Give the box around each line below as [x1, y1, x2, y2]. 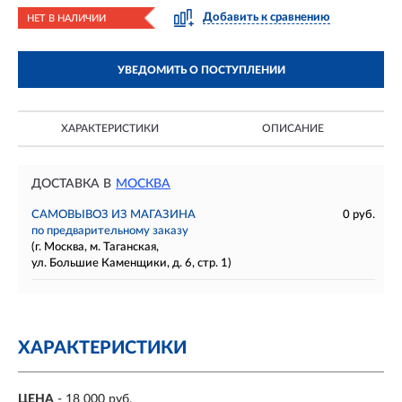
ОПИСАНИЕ [261, 123, 324, 134]
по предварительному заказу [31, 225, 188, 237]
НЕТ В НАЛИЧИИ [27, 13, 106, 23]
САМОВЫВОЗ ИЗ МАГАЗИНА [31, 209, 196, 221]
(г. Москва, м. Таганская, [31, 241, 159, 253]
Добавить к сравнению [203, 12, 330, 23]
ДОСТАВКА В [31, 178, 111, 190]
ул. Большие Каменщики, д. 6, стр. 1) [31, 258, 232, 269]
